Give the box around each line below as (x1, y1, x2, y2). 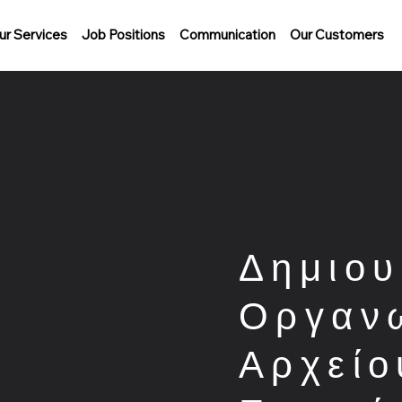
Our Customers (289, 25, 384, 43)
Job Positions (81, 25, 165, 43)
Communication (179, 25, 275, 43)
